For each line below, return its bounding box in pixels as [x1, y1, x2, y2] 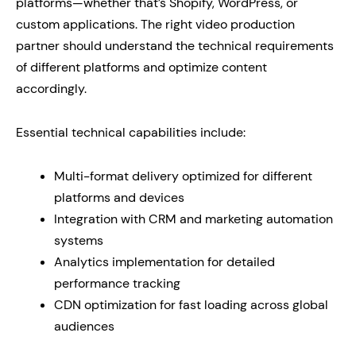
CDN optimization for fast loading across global [54, 296, 328, 313]
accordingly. [16, 80, 87, 97]
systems [54, 232, 103, 249]
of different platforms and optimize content [16, 59, 267, 75]
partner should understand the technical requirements [16, 37, 334, 54]
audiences [54, 318, 114, 335]
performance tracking [54, 275, 180, 292]
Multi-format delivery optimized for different [54, 168, 312, 184]
